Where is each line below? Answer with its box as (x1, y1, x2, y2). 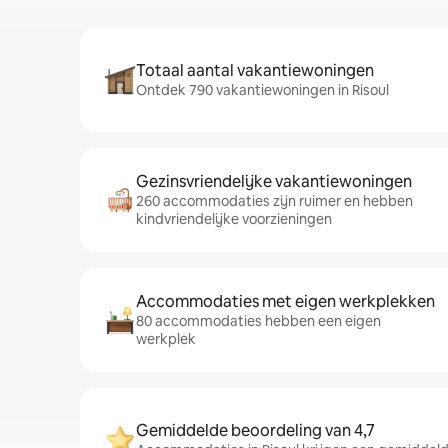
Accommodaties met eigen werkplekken (136, 291, 435, 312)
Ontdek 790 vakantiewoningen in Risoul (136, 81, 389, 99)
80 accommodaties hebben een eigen (136, 312, 381, 330)
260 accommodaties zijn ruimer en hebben (136, 192, 413, 210)
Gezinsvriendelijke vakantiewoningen (136, 171, 412, 192)
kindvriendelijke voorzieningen (136, 210, 332, 228)
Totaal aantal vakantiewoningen (136, 60, 374, 81)
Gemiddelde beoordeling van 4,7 (136, 420, 375, 441)
